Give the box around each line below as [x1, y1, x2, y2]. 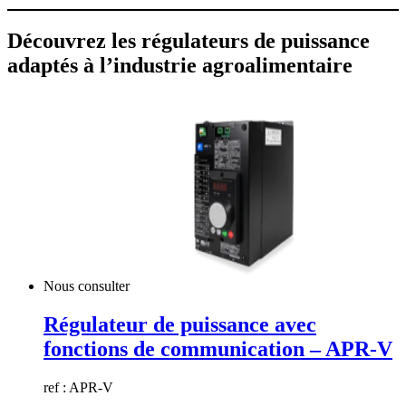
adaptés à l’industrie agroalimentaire [7, 53, 353, 77]
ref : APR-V [43, 380, 113, 396]
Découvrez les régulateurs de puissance [7, 28, 370, 53]
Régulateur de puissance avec [43, 313, 316, 337]
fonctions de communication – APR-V [43, 337, 392, 362]
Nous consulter [43, 278, 133, 295]
